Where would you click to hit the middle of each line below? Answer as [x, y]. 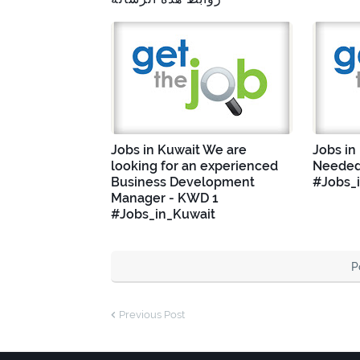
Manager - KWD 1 [165, 198]
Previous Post [152, 314]
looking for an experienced [194, 166]
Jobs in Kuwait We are [179, 149]
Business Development [183, 182]
